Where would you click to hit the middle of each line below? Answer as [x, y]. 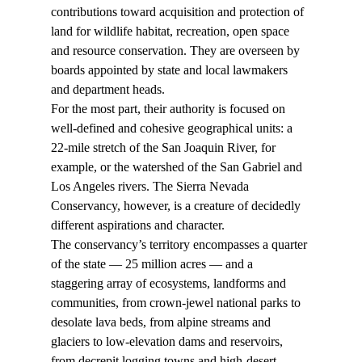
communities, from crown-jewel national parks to [177, 303]
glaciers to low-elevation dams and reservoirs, [168, 342]
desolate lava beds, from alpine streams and [162, 322]
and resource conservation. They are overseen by [177, 51]
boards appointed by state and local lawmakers [170, 70]
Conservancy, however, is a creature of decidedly [177, 206]
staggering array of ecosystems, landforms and [170, 284]
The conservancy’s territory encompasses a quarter [180, 245]
